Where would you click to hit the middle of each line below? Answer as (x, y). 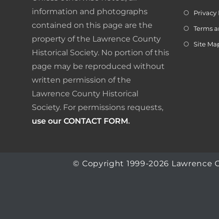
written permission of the (81, 80)
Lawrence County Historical (85, 93)
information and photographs (90, 11)
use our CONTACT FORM (80, 121)
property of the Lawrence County (96, 39)
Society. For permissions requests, (98, 107)
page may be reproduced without (98, 66)
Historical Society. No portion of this (100, 52)
